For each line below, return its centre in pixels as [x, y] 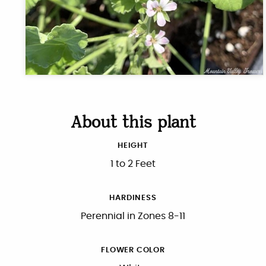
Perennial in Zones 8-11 [133, 216]
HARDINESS [133, 198]
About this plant [133, 124]
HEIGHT [133, 146]
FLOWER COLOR [133, 250]
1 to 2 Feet [133, 164]
